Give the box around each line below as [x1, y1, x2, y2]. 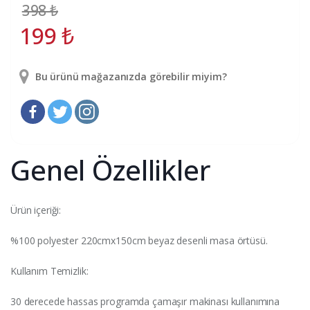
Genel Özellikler [10, 150, 211, 189]
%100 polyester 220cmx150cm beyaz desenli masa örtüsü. [10, 233, 268, 247]
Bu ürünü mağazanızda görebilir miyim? [32, 69, 227, 83]
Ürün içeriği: [10, 203, 62, 217]
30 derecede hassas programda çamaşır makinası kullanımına [10, 294, 280, 308]
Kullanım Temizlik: [10, 264, 89, 277]
